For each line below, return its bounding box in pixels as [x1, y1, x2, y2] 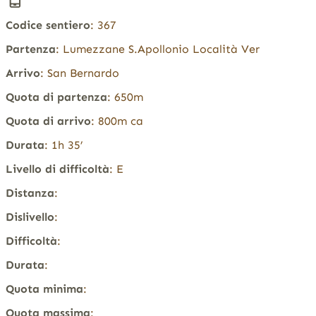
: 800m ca [90, 114, 143, 128]
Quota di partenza [5, 90, 107, 104]
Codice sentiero [5, 18, 90, 32]
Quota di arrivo [5, 114, 91, 128]
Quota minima [5, 282, 83, 296]
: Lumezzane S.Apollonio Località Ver [55, 42, 260, 56]
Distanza [5, 186, 54, 200]
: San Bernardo [39, 66, 119, 80]
